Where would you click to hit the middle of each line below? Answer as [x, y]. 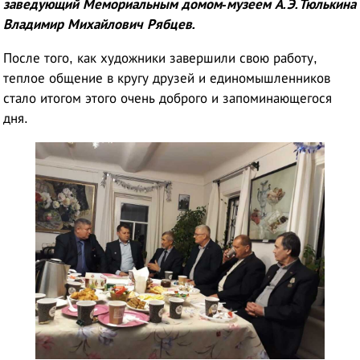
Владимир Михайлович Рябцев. [100, 25]
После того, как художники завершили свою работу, [161, 59]
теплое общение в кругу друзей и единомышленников [167, 79]
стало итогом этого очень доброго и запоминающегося [168, 99]
